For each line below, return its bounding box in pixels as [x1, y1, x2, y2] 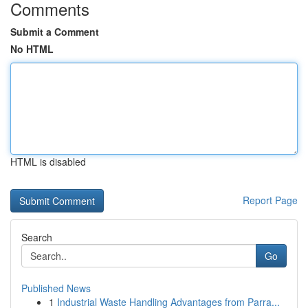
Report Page [243, 193, 298, 207]
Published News [21, 281, 91, 295]
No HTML [10, 42, 54, 56]
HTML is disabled [10, 155, 86, 168]
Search [21, 230, 52, 244]
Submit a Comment [10, 25, 99, 38]
